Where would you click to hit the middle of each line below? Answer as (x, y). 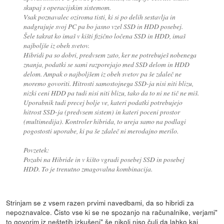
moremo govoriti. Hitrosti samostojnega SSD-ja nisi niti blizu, (108, 83)
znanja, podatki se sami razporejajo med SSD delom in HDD (106, 64)
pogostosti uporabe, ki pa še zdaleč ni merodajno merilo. (101, 131)
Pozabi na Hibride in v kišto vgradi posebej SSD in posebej (104, 159)
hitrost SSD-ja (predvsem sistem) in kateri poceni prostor (101, 112)
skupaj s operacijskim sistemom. (67, 7)
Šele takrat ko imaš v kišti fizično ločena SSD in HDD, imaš (104, 36)
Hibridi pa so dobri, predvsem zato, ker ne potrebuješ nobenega (110, 55)
